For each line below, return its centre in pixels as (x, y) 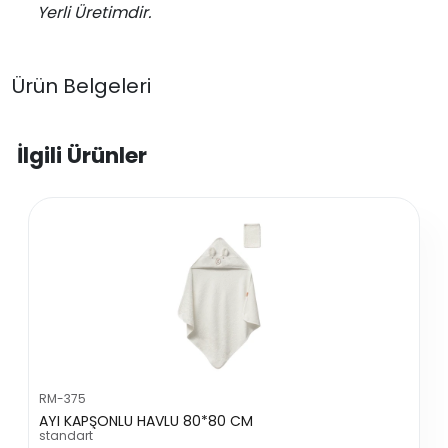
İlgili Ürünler (82, 155)
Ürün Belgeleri (81, 86)
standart (66, 435)
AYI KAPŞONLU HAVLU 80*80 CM (146, 421)
